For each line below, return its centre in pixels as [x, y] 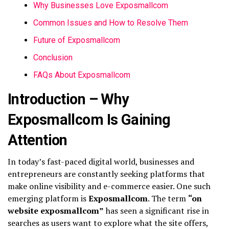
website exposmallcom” [56, 210]
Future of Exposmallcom [77, 40]
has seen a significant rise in [156, 210]
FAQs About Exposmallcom [82, 75]
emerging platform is [48, 198]
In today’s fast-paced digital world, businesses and [101, 161]
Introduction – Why [68, 99]
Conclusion [53, 57]
